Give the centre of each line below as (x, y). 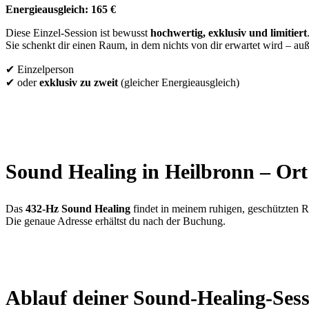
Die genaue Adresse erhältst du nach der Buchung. (116, 221)
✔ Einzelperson (40, 70)
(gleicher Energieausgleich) (179, 83)
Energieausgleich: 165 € (61, 10)
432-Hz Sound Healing (78, 209)
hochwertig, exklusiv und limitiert (229, 33)
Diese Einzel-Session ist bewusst (78, 33)
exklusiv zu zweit (79, 83)
